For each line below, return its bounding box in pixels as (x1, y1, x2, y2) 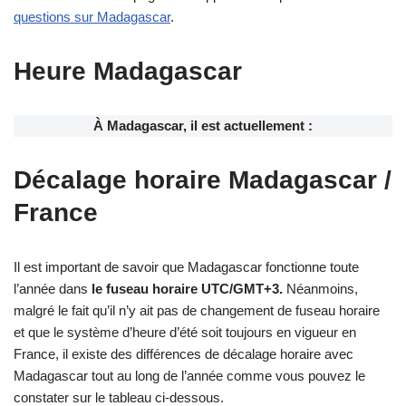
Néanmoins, (283, 280, 358, 296)
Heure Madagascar (14, 56, 242, 85)
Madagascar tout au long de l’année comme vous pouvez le (14, 367, 365, 383)
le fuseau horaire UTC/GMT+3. (92, 280, 283, 296)
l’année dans (14, 280, 92, 296)
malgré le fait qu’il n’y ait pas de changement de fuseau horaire (14, 302, 380, 318)
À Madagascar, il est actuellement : (93, 117, 313, 133)
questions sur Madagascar (14, 8, 170, 24)
